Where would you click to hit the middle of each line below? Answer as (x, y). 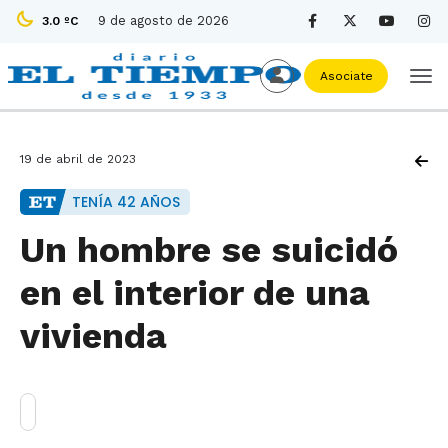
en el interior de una (195, 293)
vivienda (93, 336)
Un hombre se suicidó (209, 250)
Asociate (346, 76)
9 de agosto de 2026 (163, 20)
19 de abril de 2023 (78, 159)
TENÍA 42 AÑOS (126, 202)
